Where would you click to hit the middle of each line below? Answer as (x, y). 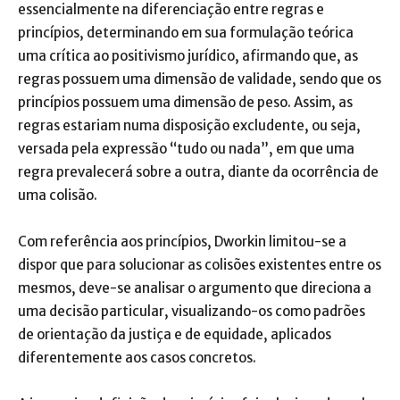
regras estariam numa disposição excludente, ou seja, (189, 125)
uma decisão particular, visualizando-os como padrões (192, 311)
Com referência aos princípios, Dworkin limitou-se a (182, 242)
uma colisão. (58, 195)
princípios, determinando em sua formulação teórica (186, 33)
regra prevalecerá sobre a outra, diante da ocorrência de (198, 172)
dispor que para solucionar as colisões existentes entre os (200, 265)
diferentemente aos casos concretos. (137, 358)
